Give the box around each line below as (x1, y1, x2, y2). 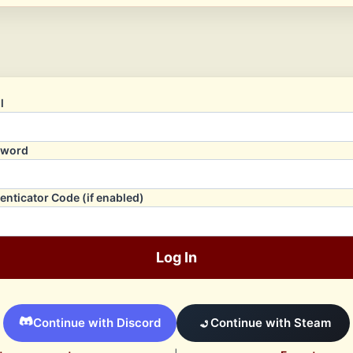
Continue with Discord (33, 315, 161, 331)
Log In (156, 249, 197, 266)
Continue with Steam (210, 315, 331, 331)
